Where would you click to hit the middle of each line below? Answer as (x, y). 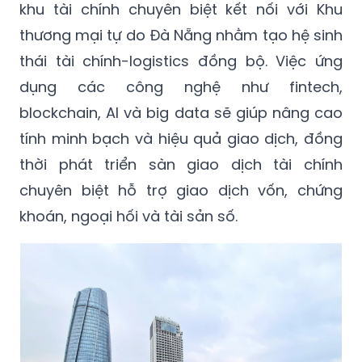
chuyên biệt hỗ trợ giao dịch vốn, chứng (181, 191)
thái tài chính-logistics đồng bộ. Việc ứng (181, 61)
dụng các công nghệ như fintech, (181, 87)
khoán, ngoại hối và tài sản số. (128, 217)
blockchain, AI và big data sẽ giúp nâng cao (181, 113)
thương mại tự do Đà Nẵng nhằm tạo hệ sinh (181, 36)
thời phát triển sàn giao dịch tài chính (181, 165)
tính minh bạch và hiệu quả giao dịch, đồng (181, 139)
